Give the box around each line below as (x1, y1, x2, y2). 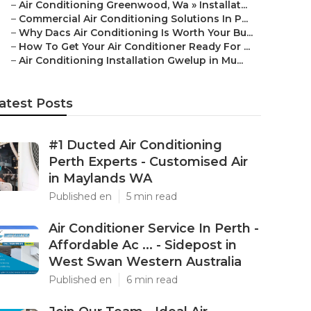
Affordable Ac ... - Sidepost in (49, 237, 237, 253)
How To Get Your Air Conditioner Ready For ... (19, 40, 250, 53)
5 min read (126, 190, 177, 203)
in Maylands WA (49, 171, 152, 186)
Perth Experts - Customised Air (49, 154, 248, 169)
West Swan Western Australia (49, 254, 242, 269)
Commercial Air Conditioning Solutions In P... (19, 12, 248, 25)
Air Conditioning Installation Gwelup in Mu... (19, 54, 243, 67)
